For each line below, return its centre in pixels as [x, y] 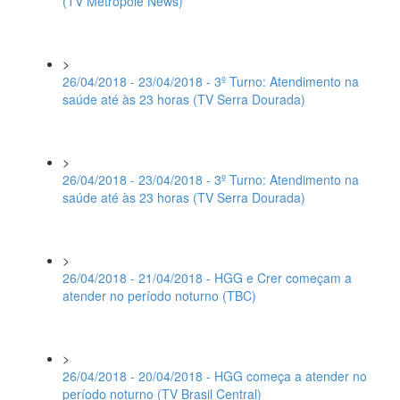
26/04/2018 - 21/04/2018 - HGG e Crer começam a [207, 278]
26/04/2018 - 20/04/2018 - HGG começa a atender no [215, 376]
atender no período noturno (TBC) [159, 296]
